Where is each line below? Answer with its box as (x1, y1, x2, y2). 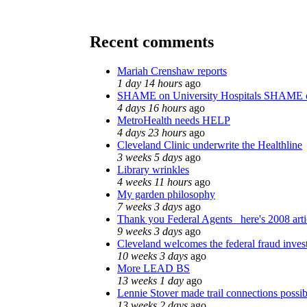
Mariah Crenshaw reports (117, 64, 227, 77)
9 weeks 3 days (117, 225, 182, 237)
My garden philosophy (117, 188, 215, 200)
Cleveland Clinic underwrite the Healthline (117, 138, 302, 151)
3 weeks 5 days (117, 151, 182, 163)
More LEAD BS (117, 262, 190, 274)
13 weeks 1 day (117, 274, 184, 286)
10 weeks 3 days (117, 249, 188, 262)
